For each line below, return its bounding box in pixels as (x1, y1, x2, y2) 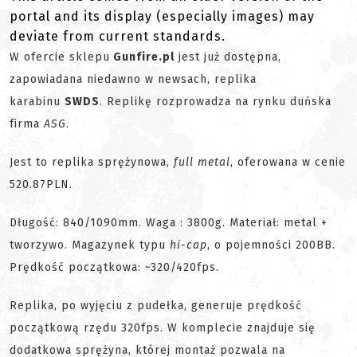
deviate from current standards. (10, 29, 226, 44)
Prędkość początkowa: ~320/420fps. (10, 261, 219, 274)
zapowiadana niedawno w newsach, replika (10, 73, 257, 86)
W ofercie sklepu (10, 50, 110, 64)
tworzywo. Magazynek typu (10, 238, 166, 252)
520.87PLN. (10, 178, 73, 191)
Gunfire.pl (110, 50, 175, 64)
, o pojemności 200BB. (207, 238, 335, 252)
